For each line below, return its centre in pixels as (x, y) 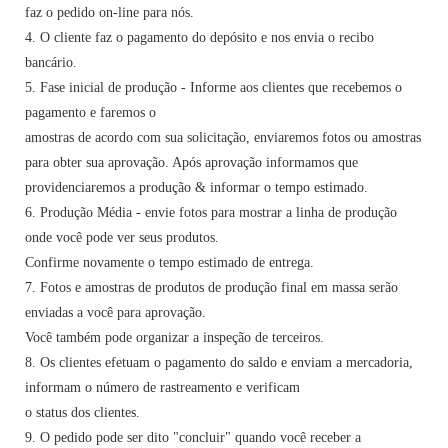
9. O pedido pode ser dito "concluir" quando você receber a (193, 437)
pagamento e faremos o (90, 112)
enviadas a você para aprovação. (115, 312)
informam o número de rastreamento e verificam (162, 387)
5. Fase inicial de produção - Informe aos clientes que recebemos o (213, 87)
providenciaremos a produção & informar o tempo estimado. (196, 187)
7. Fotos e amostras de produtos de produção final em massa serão (211, 287)
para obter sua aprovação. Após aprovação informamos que (191, 162)
